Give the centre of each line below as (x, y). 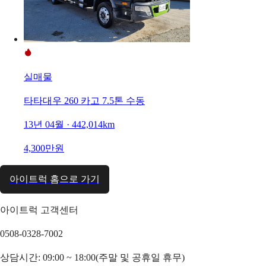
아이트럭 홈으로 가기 (55, 179)
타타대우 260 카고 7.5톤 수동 (84, 100)
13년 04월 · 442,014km (69, 124)
